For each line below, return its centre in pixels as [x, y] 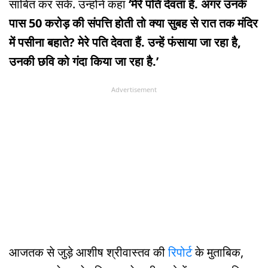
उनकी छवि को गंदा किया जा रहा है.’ [84, 61]
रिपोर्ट [182, 252]
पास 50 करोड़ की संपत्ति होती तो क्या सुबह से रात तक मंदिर [133, 23]
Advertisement [134, 89]
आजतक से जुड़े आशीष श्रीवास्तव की [89, 252]
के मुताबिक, [219, 252]
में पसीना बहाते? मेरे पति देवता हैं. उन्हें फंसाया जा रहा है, [125, 42]
